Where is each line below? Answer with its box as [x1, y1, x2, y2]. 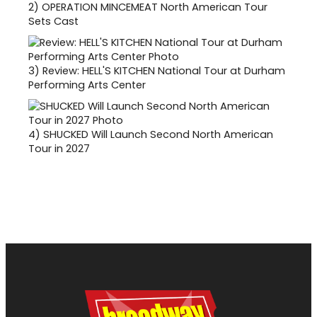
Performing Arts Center [28, 77, 146, 92]
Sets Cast [28, 13, 79, 28]
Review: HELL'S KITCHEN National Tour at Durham [42, 63, 285, 78]
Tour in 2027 [28, 141, 90, 156]
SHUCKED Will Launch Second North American [43, 127, 273, 142]
